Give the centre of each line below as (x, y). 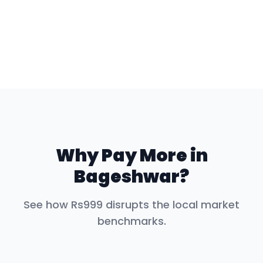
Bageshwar (127, 177)
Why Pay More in (131, 156)
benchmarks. (131, 221)
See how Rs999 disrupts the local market (131, 205)
